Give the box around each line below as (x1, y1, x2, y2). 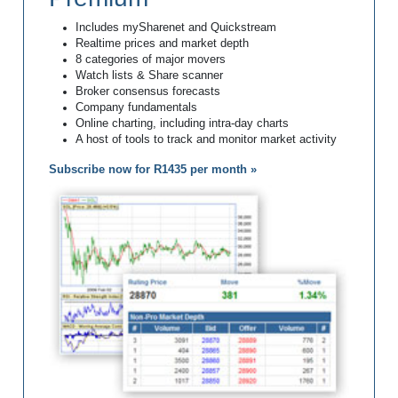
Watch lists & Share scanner (75, 69, 223, 83)
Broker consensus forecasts (75, 85, 220, 99)
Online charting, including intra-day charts (75, 117, 289, 131)
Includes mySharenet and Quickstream (75, 21, 276, 35)
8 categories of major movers (75, 53, 226, 67)
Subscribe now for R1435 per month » (48, 163, 257, 177)
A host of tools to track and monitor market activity (75, 133, 337, 147)
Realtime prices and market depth (75, 37, 249, 51)
